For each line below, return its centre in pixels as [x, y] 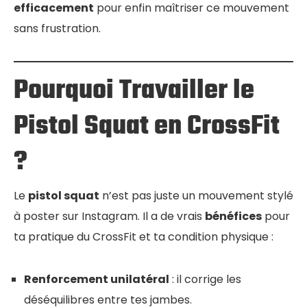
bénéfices [233, 217]
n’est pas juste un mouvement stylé [196, 196]
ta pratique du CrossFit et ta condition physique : [144, 237]
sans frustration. [57, 29]
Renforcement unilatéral [97, 280]
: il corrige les [205, 280]
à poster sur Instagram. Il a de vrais [109, 217]
